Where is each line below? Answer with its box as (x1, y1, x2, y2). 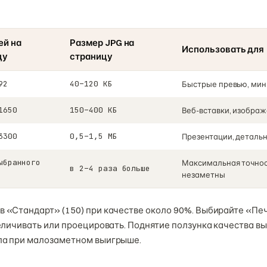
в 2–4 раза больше (70, 163, 151, 173)
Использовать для (182, 43, 265, 55)
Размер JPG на (70, 36, 135, 48)
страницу (70, 50, 113, 62)
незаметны (182, 169, 225, 179)
